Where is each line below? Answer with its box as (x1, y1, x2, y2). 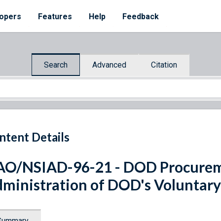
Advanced (92, 60, 126, 70)
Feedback (122, 12, 159, 21)
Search (44, 60, 68, 70)
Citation (151, 60, 177, 70)
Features (38, 12, 72, 21)
